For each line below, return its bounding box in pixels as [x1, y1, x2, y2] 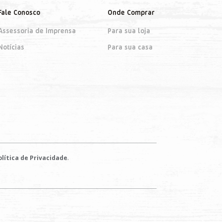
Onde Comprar [107, 8, 155, 17]
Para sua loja [107, 26, 150, 35]
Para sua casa [107, 43, 153, 52]
